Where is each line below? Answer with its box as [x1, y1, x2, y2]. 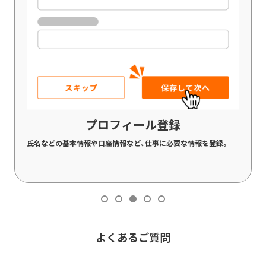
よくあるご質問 [96, 231, 170, 244]
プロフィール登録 [85, 118, 180, 133]
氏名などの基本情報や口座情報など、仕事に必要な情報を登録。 [27, 139, 229, 148]
